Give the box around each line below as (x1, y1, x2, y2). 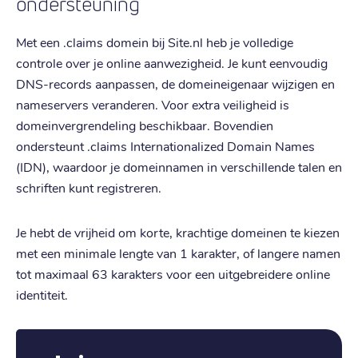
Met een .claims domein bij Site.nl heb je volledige (16, 33, 293, 50)
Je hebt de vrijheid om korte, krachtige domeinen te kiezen (16, 223, 340, 241)
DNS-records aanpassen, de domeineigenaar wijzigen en (16, 74, 335, 92)
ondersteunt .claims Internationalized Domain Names (16, 137, 315, 154)
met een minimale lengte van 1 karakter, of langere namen (16, 244, 340, 261)
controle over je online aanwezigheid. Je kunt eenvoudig (16, 54, 328, 71)
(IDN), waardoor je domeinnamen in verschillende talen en (16, 157, 342, 175)
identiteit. (16, 285, 68, 303)
